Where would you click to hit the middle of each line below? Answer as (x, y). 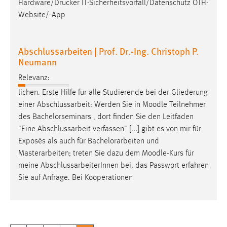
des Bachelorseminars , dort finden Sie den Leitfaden (106, 117)
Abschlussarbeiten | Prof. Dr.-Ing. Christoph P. (108, 51)
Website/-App (42, 15)
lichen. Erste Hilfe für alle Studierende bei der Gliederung (113, 93)
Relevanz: (34, 78)
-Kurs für (180, 154)
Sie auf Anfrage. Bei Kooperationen (75, 178)
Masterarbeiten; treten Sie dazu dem (80, 154)
